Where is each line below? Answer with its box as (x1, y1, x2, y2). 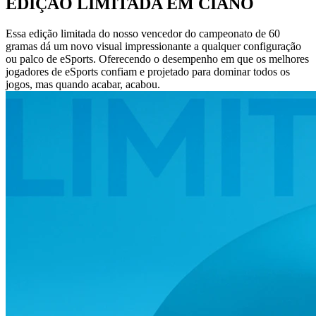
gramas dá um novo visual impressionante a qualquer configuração (6, 40, 301, 53)
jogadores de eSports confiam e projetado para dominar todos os (6, 66, 290, 78)
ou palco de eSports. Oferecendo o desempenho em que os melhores (6, 53, 309, 66)
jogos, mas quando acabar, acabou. (6, 78, 160, 91)
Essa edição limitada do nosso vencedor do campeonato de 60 (6, 28, 280, 40)
